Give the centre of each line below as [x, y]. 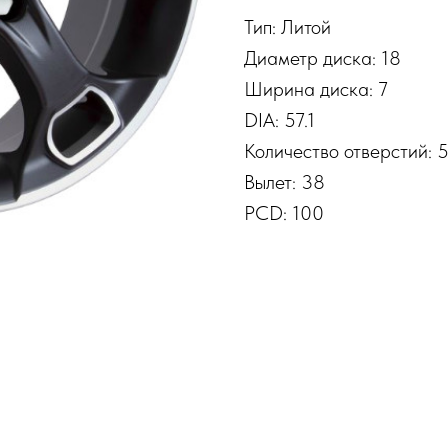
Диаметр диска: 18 [322, 58]
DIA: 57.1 [279, 120]
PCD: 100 [284, 213]
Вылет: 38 [284, 182]
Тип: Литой [287, 27]
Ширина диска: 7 [316, 89]
